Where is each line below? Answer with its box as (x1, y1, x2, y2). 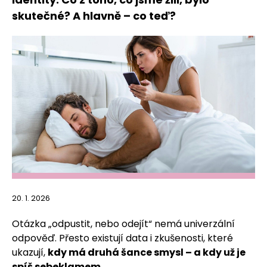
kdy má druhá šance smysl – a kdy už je (48, 245, 246, 259)
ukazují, (12, 245, 48, 259)
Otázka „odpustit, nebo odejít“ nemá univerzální (12, 216, 235, 231)
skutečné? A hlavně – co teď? (12, 8, 176, 23)
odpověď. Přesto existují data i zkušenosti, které (12, 231, 233, 245)
